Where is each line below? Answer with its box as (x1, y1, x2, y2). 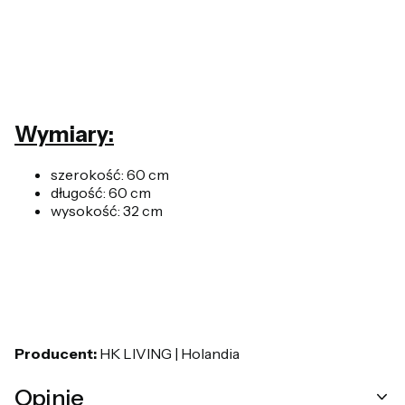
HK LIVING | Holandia (97, 344, 240, 363)
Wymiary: (14, 120, 114, 147)
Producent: (14, 344, 97, 363)
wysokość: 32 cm (51, 201, 165, 220)
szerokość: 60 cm (51, 165, 169, 184)
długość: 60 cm (51, 183, 151, 202)
